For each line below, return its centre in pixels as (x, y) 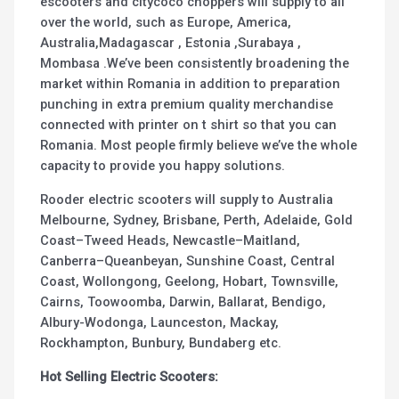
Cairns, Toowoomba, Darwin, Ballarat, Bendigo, (183, 302)
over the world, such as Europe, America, (166, 23)
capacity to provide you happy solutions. (163, 166)
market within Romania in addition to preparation (191, 84)
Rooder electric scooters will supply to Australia (187, 200)
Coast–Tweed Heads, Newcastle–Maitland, (171, 241)
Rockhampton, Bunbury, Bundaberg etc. (161, 343)
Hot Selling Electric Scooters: (130, 376)
